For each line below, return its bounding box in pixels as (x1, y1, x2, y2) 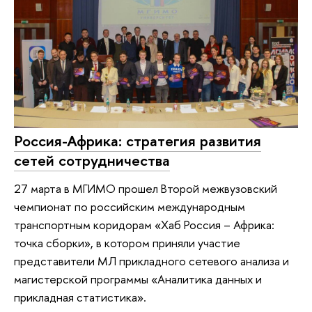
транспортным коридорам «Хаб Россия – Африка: (14, 216, 274, 233)
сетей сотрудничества (14, 150, 170, 171)
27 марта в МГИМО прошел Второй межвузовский (14, 180, 277, 196)
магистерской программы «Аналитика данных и (14, 270, 262, 287)
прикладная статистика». (14, 288, 146, 305)
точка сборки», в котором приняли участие (14, 234, 240, 251)
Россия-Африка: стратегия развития (14, 130, 261, 152)
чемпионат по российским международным (14, 198, 245, 214)
